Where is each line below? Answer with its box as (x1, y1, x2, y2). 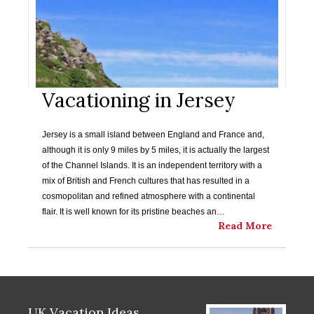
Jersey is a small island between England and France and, (42, 130, 264, 139)
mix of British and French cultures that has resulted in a (42, 176, 250, 186)
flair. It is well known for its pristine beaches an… (42, 207, 225, 217)
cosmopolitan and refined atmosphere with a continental (42, 191, 255, 201)
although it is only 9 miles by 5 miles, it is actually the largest (42, 145, 269, 155)
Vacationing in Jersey (42, 88, 235, 113)
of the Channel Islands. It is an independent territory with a (42, 161, 262, 170)
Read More (218, 219, 272, 232)
